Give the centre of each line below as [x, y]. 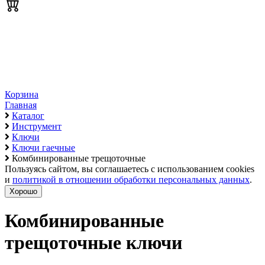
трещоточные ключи [93, 243]
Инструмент [37, 126]
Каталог [28, 116]
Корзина [22, 94]
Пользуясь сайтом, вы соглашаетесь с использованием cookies [130, 169]
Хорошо [23, 191]
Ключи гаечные [43, 148]
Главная [21, 105]
